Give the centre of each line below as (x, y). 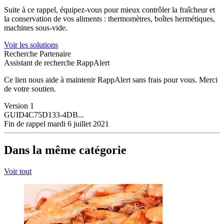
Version (16, 105)
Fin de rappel (25, 123)
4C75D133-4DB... (54, 114)
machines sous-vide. (36, 27)
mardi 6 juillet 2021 (77, 123)
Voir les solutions (31, 44)
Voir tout (18, 171)
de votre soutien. (30, 88)
